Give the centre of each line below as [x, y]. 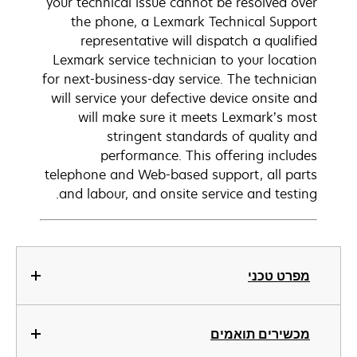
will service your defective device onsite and [184, 98]
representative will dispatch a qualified [199, 41]
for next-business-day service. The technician [180, 79]
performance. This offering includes [209, 155]
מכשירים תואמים [260, 334]
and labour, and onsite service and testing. [188, 194]
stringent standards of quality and [212, 136]
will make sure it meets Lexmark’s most [198, 117]
